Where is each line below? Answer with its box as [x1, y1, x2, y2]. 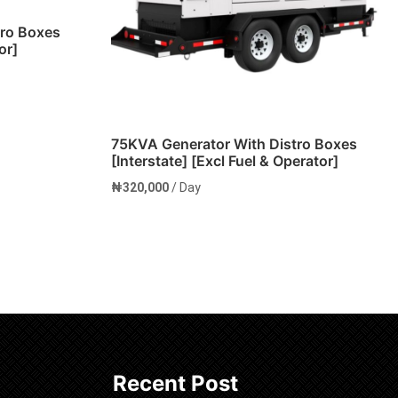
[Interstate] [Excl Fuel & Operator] [110, 151, 338, 170]
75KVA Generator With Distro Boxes [110, 134, 357, 153]
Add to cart [146, 266, 219, 282]
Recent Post [113, 370, 238, 396]
